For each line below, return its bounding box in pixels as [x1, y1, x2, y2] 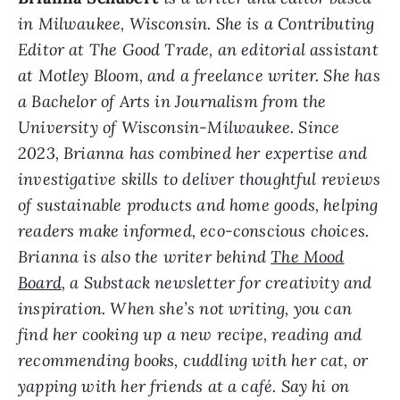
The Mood [271, 246, 345, 267]
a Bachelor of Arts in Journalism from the [18, 90, 327, 112]
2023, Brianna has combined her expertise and [18, 142, 367, 163]
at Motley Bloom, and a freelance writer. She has [18, 64, 380, 86]
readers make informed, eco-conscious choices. [18, 220, 370, 241]
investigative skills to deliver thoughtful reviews [18, 168, 381, 189]
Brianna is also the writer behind [18, 246, 271, 267]
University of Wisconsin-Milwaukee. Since [18, 116, 340, 137]
